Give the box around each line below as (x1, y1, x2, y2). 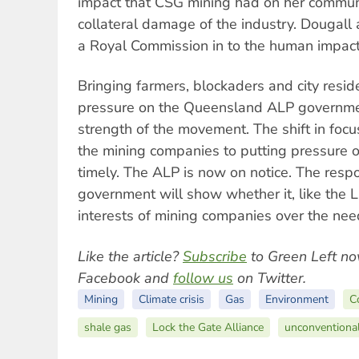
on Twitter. (233, 268, 306, 288)
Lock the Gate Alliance (152, 319, 264, 335)
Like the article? (78, 246, 183, 266)
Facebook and (78, 268, 173, 288)
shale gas (84, 319, 131, 335)
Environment (265, 291, 329, 307)
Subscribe (183, 246, 247, 266)
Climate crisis (139, 291, 204, 307)
